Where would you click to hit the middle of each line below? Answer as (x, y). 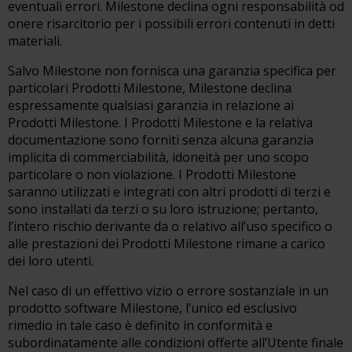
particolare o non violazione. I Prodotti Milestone (152, 174)
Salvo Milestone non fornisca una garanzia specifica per (172, 71)
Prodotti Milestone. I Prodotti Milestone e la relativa (160, 123)
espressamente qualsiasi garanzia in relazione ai (151, 105)
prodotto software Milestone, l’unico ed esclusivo (152, 308)
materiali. (35, 41)
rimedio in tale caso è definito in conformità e (140, 325)
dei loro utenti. (51, 261)
